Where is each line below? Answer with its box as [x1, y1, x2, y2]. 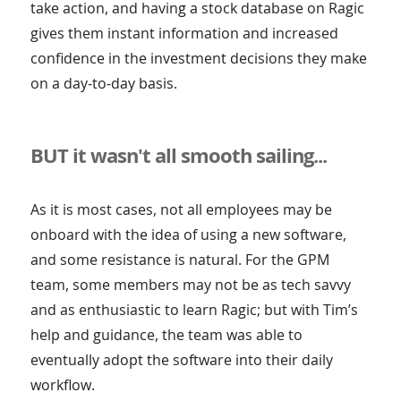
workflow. [30, 375, 95, 396]
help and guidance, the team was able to [30, 325, 303, 346]
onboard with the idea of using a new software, [30, 225, 346, 245]
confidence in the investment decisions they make [30, 48, 367, 69]
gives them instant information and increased [30, 23, 338, 44]
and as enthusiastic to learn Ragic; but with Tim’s [30, 300, 358, 320]
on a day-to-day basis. [30, 73, 177, 94]
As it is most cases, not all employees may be [30, 200, 332, 220]
